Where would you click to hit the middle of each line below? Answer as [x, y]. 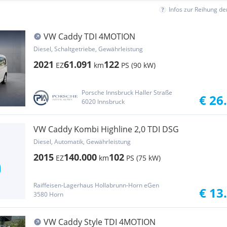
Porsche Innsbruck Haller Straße [127, 92]
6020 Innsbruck [103, 102]
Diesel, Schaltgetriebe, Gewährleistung [88, 49]
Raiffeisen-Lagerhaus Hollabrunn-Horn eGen [96, 185]
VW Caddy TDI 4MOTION [89, 36]
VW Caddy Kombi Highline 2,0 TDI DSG [106, 129]
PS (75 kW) [143, 158]
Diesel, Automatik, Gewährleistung [82, 142]
